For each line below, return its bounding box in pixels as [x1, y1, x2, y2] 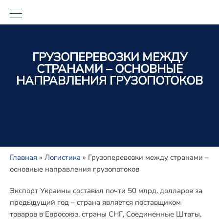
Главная [10, 153, 37, 162]
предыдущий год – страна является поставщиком [10, 197, 181, 207]
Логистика [44, 153, 81, 162]
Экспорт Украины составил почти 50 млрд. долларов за [10, 186, 202, 196]
